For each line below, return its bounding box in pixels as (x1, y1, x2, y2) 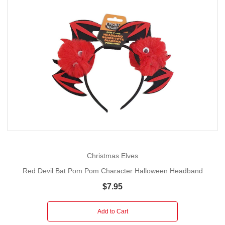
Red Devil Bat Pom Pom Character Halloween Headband (22, 167, 203, 175)
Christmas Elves (87, 151, 138, 160)
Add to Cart (97, 208, 128, 215)
